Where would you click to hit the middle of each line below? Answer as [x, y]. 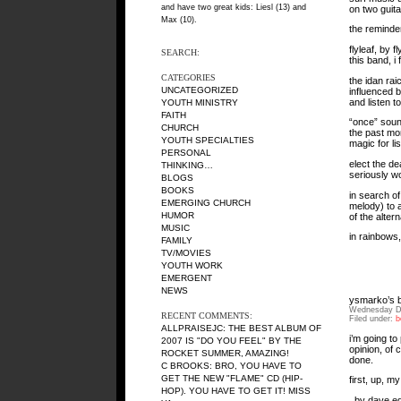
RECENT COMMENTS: [207, 316]
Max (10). [179, 20]
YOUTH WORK [192, 265]
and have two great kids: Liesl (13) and [234, 7]
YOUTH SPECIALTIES [208, 140]
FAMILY [177, 240]
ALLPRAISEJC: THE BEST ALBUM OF [241, 328]
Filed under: [372, 318]
